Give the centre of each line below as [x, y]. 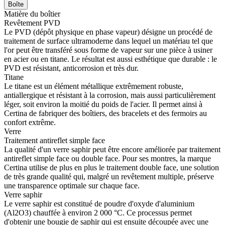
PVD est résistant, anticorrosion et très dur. [71, 68]
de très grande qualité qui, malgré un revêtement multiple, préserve [109, 177]
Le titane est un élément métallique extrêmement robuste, [94, 86]
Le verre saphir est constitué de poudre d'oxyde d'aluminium [99, 204]
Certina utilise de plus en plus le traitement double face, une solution [111, 168]
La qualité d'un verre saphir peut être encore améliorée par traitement [112, 150]
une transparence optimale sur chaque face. [72, 186]
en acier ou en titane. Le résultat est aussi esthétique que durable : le [110, 59]
